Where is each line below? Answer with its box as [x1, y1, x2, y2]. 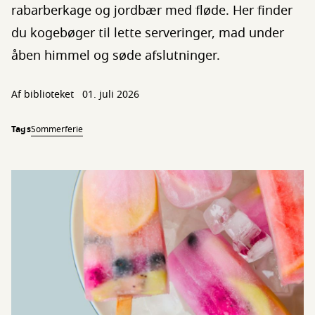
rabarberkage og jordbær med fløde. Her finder [11, 1, 292, 20]
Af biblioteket [11, 87, 77, 102]
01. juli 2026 [82, 87, 139, 102]
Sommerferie [30, 123, 83, 136]
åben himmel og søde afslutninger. [11, 46, 220, 65]
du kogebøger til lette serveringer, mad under [11, 24, 284, 42]
